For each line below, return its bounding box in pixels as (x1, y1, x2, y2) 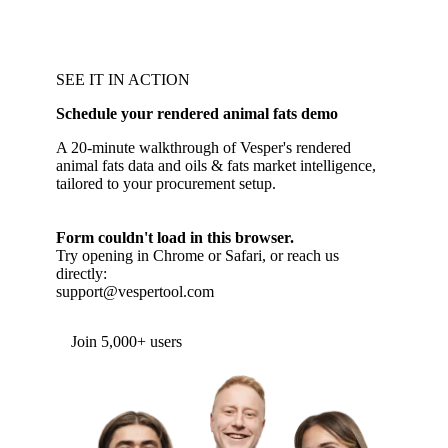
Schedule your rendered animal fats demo (56, 105, 338, 123)
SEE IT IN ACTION (56, 71, 190, 89)
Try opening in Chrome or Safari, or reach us (56, 247, 339, 265)
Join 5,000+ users (71, 333, 182, 351)
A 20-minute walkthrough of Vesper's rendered (56, 139, 351, 157)
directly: (56, 265, 107, 283)
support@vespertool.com (56, 283, 214, 301)
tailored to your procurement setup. (56, 175, 276, 193)
